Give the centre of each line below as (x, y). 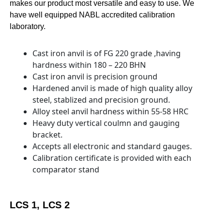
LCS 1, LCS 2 (40, 205)
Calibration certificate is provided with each (112, 158)
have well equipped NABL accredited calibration (92, 15)
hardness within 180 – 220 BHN (89, 65)
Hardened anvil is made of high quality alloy (112, 88)
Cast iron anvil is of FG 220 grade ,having (107, 53)
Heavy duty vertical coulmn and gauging (106, 123)
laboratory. (28, 26)
